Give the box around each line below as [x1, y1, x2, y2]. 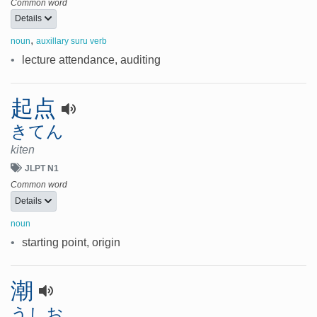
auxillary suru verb [36, 36, 107, 47]
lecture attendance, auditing [22, 54, 161, 67]
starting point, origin [22, 236, 120, 248]
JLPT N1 [25, 163, 59, 174]
